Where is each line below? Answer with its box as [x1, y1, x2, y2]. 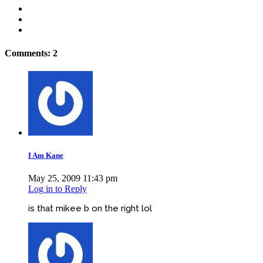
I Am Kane [28, 151, 63, 160]
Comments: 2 [5, 48, 58, 58]
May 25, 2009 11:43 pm [28, 173, 117, 184]
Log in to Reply [28, 184, 87, 194]
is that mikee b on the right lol [28, 203, 152, 214]
